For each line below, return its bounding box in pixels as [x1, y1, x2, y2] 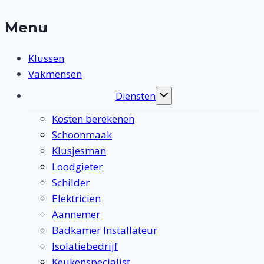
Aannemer [52, 207, 100, 221]
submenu [163, 104, 194, 113]
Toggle [163, 95, 186, 104]
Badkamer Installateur [52, 223, 157, 237]
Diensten [115, 89, 156, 103]
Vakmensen [28, 67, 82, 81]
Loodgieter [52, 159, 103, 173]
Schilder [52, 175, 90, 189]
